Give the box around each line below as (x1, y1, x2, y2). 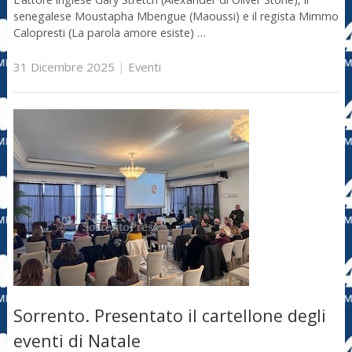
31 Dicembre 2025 (13, 58, 115, 75)
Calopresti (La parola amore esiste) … (13, 25, 206, 41)
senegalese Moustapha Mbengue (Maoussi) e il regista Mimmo (13, 9, 339, 24)
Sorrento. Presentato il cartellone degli (13, 304, 326, 328)
